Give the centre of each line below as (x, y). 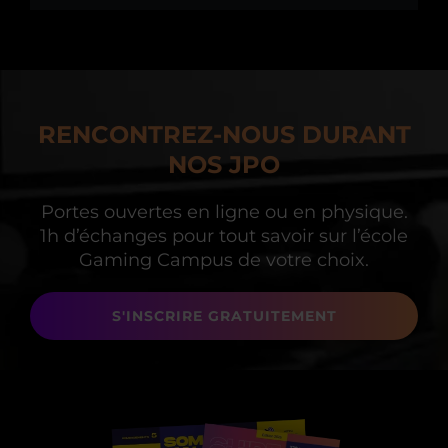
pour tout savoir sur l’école (290, 236)
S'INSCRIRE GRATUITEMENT (224, 316)
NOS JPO (224, 165)
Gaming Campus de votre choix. (224, 260)
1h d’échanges (106, 236)
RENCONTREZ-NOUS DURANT (224, 135)
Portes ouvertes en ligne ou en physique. (224, 212)
